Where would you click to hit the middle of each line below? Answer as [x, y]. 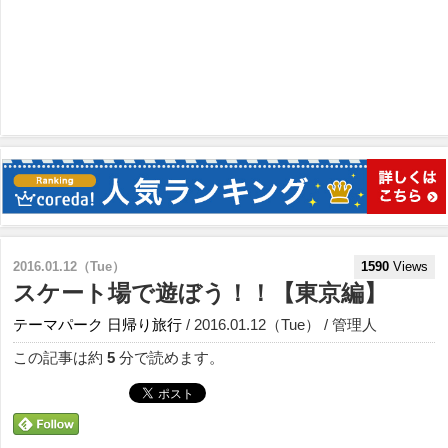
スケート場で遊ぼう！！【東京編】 [200, 293]
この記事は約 [60, 357]
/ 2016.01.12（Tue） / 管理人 [279, 324]
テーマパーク [58, 324]
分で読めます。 [169, 357]
